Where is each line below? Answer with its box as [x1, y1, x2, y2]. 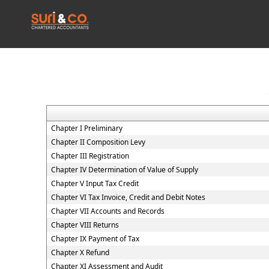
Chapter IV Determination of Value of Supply [50, 165, 198, 175]
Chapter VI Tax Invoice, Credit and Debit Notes [50, 192, 205, 202]
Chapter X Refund [50, 247, 109, 258]
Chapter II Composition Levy [50, 137, 145, 147]
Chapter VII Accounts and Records [50, 206, 165, 216]
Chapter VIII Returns [50, 220, 119, 230]
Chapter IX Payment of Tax [50, 234, 139, 244]
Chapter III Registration [50, 151, 129, 161]
